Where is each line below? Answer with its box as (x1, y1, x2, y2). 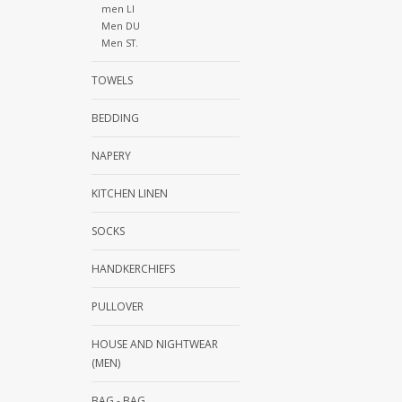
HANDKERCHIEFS (92, 261, 175, 277)
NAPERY (92, 148, 131, 164)
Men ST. (100, 36, 138, 50)
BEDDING (92, 110, 139, 127)
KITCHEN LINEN (92, 186, 168, 202)
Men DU (100, 19, 140, 33)
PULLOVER (92, 299, 144, 315)
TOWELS (92, 73, 133, 89)
